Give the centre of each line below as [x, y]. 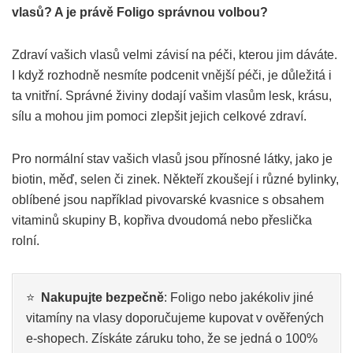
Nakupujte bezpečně [102, 297]
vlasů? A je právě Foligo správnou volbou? [140, 12]
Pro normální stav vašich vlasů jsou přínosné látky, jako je [172, 158]
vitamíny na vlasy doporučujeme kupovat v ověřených [175, 318]
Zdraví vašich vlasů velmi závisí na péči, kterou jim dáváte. [175, 54]
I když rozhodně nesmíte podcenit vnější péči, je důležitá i [172, 75]
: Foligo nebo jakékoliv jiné [239, 297]
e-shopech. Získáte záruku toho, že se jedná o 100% [172, 338]
